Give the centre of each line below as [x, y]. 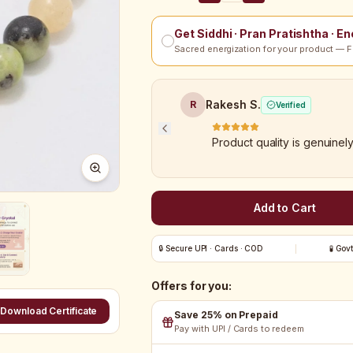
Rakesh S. [233, 104]
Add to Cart [284, 208]
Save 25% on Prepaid [226, 315]
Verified [290, 104]
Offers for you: [192, 286]
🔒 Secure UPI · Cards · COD [211, 248]
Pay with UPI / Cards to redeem [239, 329]
